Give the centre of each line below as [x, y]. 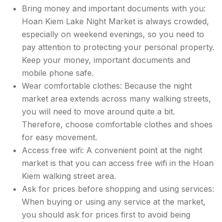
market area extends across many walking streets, [116, 98]
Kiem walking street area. [69, 176]
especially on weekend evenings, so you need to [113, 34]
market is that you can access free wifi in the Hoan [118, 163]
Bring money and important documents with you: [114, 8]
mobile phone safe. [58, 73]
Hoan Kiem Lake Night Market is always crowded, [115, 21]
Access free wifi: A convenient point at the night [112, 150]
